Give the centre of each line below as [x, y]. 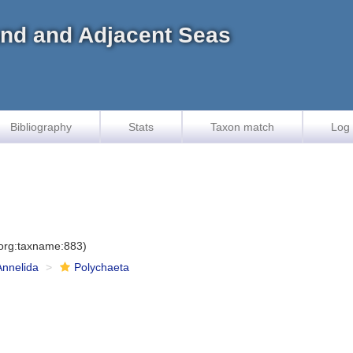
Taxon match [242, 127]
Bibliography [41, 127]
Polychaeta [102, 267]
